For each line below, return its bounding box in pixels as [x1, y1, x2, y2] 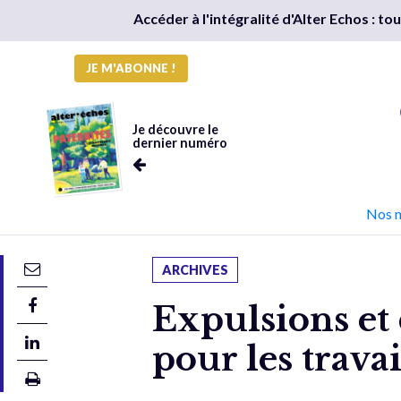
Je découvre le [132, 122, 218, 137]
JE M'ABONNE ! [86, 61, 176, 75]
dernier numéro [132, 135, 227, 150]
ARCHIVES [162, 262, 229, 277]
